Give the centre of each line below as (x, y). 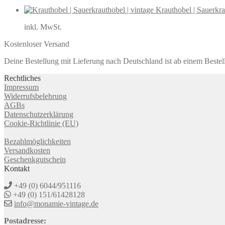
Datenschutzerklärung (39, 114)
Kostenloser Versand (37, 44)
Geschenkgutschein (35, 159)
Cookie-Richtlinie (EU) (41, 123)
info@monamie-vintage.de (56, 203)
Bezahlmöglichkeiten (37, 141)
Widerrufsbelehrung (35, 96)
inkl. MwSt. (43, 27)
